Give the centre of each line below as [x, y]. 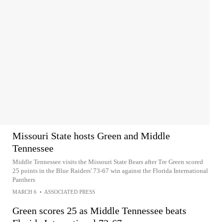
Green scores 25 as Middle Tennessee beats [99, 211]
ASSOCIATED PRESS [70, 192]
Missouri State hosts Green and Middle [91, 136]
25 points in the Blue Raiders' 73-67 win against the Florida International [110, 171]
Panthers [24, 180]
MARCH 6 [25, 192]
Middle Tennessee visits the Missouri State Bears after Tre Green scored [108, 162]
